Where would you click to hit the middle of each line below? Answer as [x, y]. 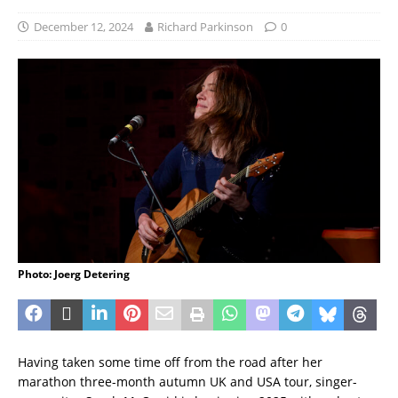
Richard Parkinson [205, 27]
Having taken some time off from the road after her [170, 362]
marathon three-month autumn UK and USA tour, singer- [187, 381]
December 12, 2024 [84, 27]
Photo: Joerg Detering [74, 274]
